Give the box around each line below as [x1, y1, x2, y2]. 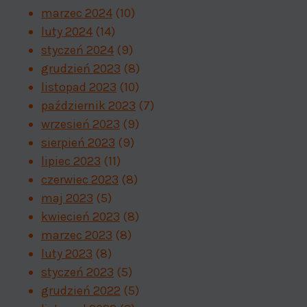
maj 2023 [41, 190, 93, 206]
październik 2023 [41, 97, 136, 113]
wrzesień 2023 [41, 116, 120, 132]
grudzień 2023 [41, 60, 121, 76]
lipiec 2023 [41, 153, 101, 169]
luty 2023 [41, 245, 93, 261]
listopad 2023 [41, 79, 116, 95]
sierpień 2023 [41, 134, 115, 150]
